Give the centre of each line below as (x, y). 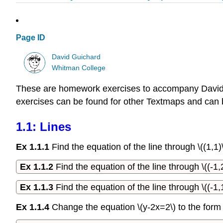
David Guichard (76, 57)
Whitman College (79, 68)
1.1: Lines (44, 127)
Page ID (31, 38)
